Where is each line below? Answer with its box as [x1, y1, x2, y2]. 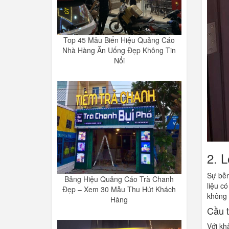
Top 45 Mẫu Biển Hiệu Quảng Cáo [63, 35, 175, 45]
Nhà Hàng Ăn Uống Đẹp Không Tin [62, 45, 176, 56]
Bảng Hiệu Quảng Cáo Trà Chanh [64, 174, 174, 185]
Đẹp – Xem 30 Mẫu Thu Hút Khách [62, 184, 176, 195]
